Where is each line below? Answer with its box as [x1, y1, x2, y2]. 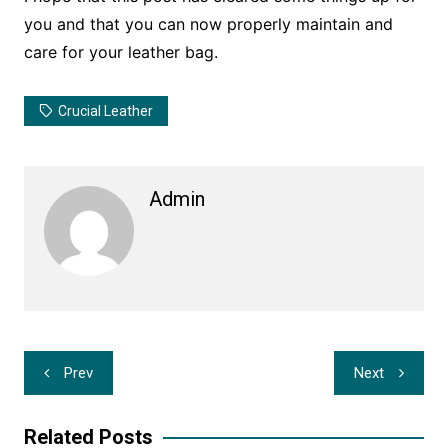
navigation [22, 381, 144, 412]
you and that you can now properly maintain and [23, 14, 393, 35]
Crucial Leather [57, 103, 153, 120]
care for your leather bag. [23, 42, 218, 63]
